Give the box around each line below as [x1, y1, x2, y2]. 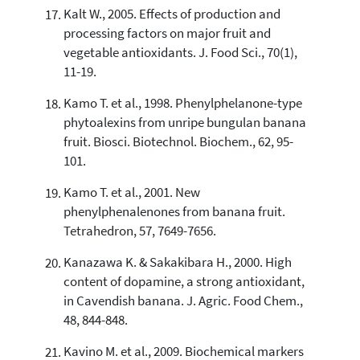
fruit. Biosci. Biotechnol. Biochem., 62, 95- [63, 133, 293, 151]
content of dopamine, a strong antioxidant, [63, 273, 305, 291]
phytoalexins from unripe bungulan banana [63, 114, 306, 132]
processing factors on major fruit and [63, 25, 271, 43]
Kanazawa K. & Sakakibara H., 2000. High [63, 254, 292, 272]
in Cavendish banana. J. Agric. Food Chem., [63, 292, 303, 310]
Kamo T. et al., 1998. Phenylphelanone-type [63, 95, 302, 112]
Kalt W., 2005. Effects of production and [63, 6, 280, 23]
